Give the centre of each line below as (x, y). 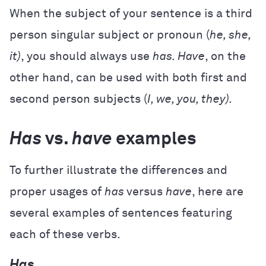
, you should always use (87, 56)
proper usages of (57, 191)
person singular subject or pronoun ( (110, 35)
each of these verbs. (65, 234)
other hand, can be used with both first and (128, 77)
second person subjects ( (78, 99)
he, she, (230, 35)
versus (146, 191)
